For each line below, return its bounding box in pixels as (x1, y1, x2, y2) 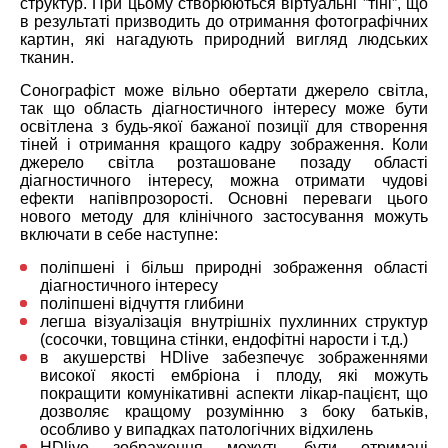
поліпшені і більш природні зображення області (40, 258, 428, 276)
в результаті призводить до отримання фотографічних (20, 12, 428, 30)
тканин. (20, 48, 74, 66)
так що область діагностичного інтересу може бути (20, 99, 428, 117)
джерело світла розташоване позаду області (20, 153, 428, 171)
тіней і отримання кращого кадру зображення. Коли (20, 135, 428, 153)
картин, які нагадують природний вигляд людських (20, 30, 428, 48)
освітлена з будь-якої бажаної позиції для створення (20, 117, 428, 135)
